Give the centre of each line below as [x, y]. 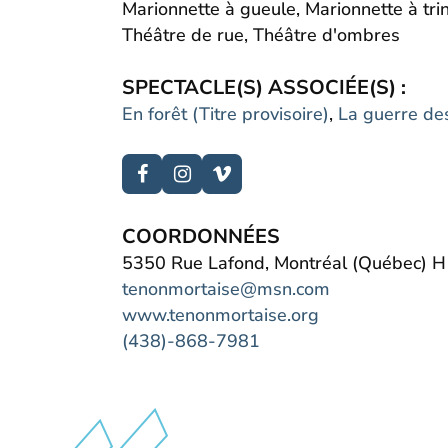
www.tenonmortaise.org [220, 315]
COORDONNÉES [201, 236]
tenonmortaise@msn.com [226, 289]
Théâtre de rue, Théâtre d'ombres [261, 35]
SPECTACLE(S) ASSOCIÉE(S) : [264, 87]
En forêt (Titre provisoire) [225, 114]
